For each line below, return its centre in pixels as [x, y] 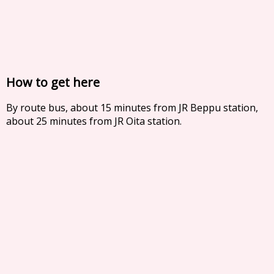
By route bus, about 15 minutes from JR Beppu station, [132, 108]
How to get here [53, 82]
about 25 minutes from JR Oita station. [94, 121]
